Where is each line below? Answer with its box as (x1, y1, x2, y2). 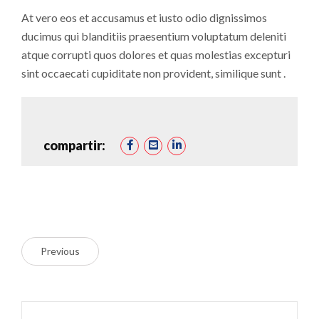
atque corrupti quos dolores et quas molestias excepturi (21, 47, 291, 61)
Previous (41, 244, 80, 257)
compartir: (43, 137, 105, 154)
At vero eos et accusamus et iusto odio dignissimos (21, 10, 267, 24)
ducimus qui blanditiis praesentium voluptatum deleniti (21, 28, 286, 43)
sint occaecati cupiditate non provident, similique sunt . (21, 66, 286, 80)
